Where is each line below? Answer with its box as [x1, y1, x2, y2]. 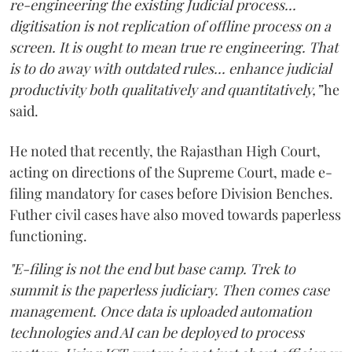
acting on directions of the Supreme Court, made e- [9, 162, 332, 181]
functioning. [9, 225, 87, 245]
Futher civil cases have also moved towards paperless [9, 204, 341, 224]
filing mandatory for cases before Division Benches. [9, 183, 333, 203]
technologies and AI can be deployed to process [9, 322, 304, 342]
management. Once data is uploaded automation [9, 301, 312, 321]
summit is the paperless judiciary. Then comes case [9, 280, 329, 299]
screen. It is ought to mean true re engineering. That [9, 37, 338, 57]
